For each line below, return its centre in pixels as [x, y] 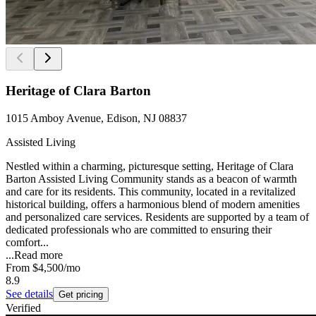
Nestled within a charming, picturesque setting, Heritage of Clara [150, 166]
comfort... [27, 243]
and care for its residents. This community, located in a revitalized [151, 192]
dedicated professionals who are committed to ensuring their [139, 230]
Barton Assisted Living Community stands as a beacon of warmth [151, 179]
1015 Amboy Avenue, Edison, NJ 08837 [96, 119]
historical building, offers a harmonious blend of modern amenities [153, 205]
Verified [23, 308]
